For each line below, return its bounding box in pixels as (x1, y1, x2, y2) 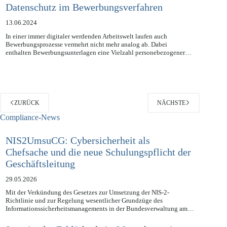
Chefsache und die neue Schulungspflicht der (5, 158, 191, 169)
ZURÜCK (14, 110, 40, 118)
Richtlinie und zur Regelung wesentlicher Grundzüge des (5, 208, 163, 216)
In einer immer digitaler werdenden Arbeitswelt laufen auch (5, 44, 167, 52)
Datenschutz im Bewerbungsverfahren (5, 13, 163, 25)
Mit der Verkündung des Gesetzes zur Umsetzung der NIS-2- (5, 200, 169, 208)
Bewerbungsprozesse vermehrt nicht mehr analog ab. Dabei (5, 52, 167, 60)
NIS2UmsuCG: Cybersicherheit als (5, 146, 150, 158)
